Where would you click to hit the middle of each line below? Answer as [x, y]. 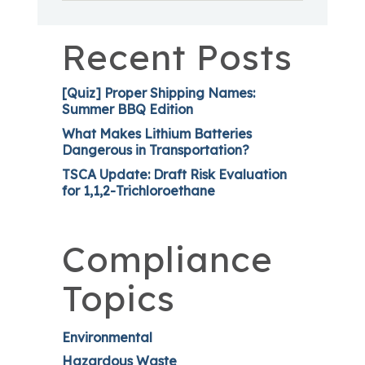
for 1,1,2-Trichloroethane [139, 191]
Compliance [167, 259]
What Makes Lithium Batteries [157, 134]
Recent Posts [177, 57]
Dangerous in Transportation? [156, 150]
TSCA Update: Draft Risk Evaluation [174, 175]
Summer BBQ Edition [128, 110]
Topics [119, 299]
